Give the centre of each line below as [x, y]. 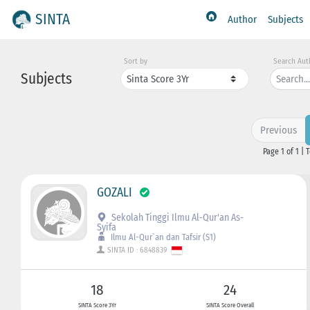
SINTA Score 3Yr [97, 305]
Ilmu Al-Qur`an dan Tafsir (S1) [163, 237]
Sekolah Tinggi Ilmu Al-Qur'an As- [177, 217]
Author [243, 20]
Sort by [136, 62]
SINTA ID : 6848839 [138, 250]
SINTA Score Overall [230, 305]
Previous [278, 130]
